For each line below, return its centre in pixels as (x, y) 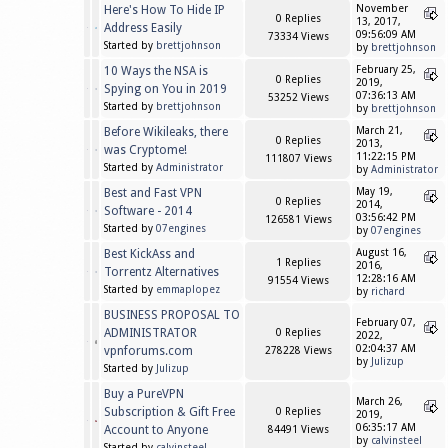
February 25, (386, 70)
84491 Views (298, 430)
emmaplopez (188, 290)
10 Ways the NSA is (156, 71)
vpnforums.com (148, 351)
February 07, (386, 323)
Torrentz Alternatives (161, 272)
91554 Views (298, 281)
